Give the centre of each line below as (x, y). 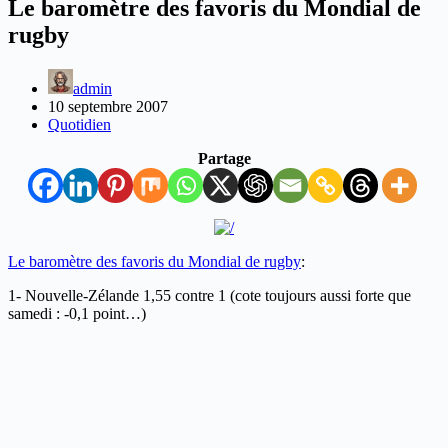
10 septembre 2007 (108, 106)
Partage (224, 158)
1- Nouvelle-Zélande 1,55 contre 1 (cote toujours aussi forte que (209, 295)
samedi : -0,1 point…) (77, 313)
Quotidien (79, 124)
